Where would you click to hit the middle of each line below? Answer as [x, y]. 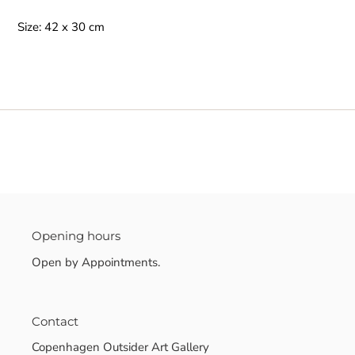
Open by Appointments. [96, 262]
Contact [55, 321]
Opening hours [76, 236]
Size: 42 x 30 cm [61, 27]
